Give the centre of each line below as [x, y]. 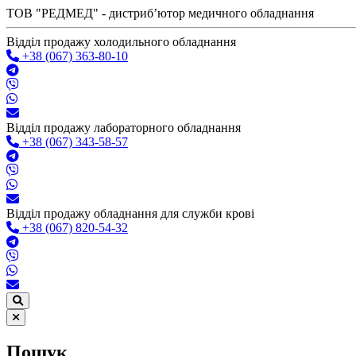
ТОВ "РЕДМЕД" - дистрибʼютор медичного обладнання [160, 13]
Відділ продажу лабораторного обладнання [124, 128]
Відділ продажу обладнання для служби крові [130, 213]
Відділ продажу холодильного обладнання [121, 42]
